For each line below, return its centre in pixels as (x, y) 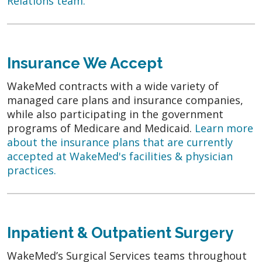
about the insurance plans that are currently (120, 142)
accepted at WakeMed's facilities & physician (120, 156)
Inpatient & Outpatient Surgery (120, 232)
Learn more (224, 128)
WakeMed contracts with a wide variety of (113, 86)
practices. (32, 170)
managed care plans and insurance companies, (125, 100)
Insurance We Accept (85, 63)
